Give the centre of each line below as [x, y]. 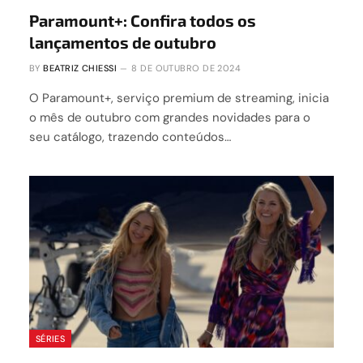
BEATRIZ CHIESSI [80, 68]
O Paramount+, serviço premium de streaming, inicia [179, 98]
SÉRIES [50, 338]
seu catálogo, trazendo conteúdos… [130, 137]
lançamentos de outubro [123, 43]
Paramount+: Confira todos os [143, 21]
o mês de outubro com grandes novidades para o [170, 118]
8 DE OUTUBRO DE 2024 [186, 68]
